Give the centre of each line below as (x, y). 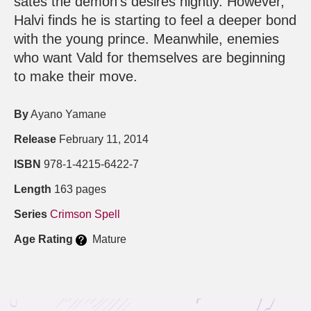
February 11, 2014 (102, 140)
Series (31, 215)
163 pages (79, 190)
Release (35, 140)
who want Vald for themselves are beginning (150, 58)
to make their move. (76, 77)
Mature (107, 239)
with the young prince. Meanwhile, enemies (146, 39)
